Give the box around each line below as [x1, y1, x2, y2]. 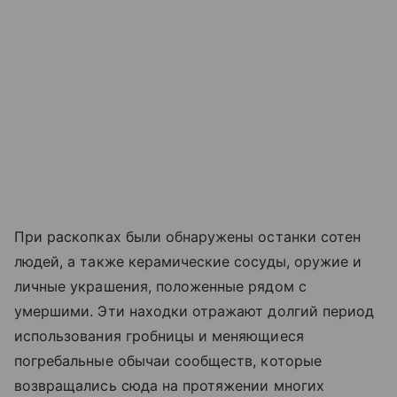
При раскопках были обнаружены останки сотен [14, 228, 362, 246]
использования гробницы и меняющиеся [14, 327, 304, 346]
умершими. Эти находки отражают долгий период [14, 302, 375, 321]
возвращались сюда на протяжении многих [14, 377, 324, 395]
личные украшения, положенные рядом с [14, 277, 307, 296]
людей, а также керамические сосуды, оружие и [14, 253, 362, 271]
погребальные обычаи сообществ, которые [14, 352, 322, 370]
